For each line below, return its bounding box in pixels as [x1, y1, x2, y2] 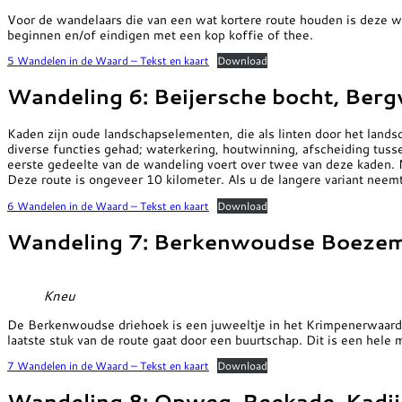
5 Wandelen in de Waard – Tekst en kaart [7, 53, 209, 69]
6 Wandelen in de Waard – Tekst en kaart [7, 197, 209, 214]
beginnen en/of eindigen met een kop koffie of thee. [7, 24, 317, 44]
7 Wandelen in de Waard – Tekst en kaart [7, 358, 209, 374]
